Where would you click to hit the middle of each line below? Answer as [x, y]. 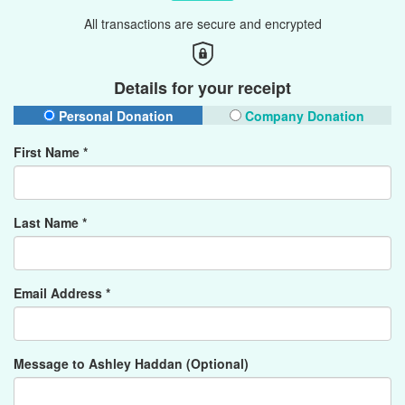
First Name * [51, 152]
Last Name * [50, 222]
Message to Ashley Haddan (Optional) [131, 363]
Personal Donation [114, 116]
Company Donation [303, 116]
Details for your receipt [202, 88]
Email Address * [62, 293]
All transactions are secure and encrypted [202, 24]
